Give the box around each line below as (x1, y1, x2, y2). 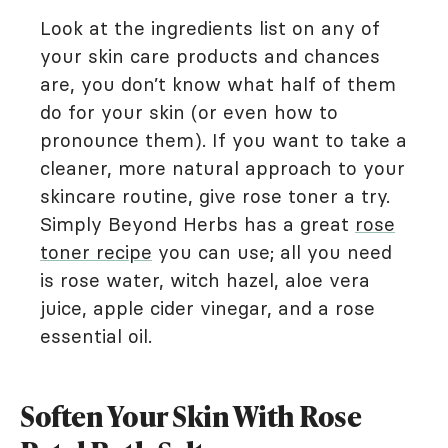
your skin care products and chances (40, 44, 380, 68)
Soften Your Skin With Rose (20, 397, 361, 435)
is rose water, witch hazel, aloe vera (40, 268, 370, 292)
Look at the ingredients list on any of (40, 16, 380, 40)
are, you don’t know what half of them (40, 72, 396, 96)
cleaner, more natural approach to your (40, 156, 405, 180)
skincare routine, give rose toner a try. (40, 184, 390, 208)
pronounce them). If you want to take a (40, 128, 407, 152)
